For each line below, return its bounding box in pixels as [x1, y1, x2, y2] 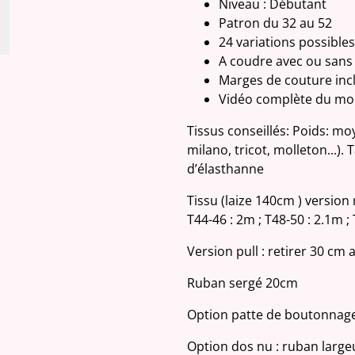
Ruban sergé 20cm [187, 273, 298, 292]
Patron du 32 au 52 [219, 13, 332, 32]
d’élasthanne [187, 159, 264, 177]
